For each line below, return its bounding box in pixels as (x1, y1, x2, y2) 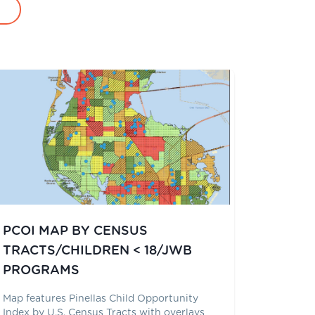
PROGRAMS (3, 264, 80, 277)
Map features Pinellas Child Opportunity (3, 293, 199, 304)
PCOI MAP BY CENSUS (3, 224, 148, 238)
